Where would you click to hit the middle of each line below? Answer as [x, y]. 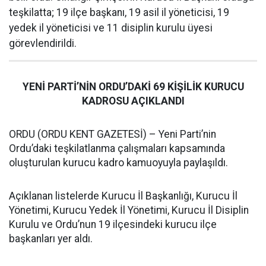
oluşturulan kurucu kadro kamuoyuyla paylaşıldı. [118, 163]
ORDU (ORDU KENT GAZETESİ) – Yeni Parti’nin [113, 134]
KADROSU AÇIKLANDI [133, 101]
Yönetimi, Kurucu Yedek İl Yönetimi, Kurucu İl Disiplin [129, 210]
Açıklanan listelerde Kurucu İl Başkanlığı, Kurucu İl [123, 196]
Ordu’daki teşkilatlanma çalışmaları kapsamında [117, 148]
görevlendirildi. [43, 43]
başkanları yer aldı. [51, 239]
